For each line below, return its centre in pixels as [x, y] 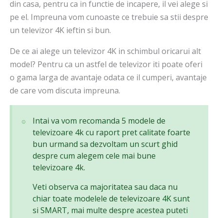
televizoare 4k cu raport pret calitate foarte [112, 133]
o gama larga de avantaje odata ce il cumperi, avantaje [108, 78]
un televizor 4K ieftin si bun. [60, 30]
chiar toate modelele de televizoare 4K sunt [111, 199]
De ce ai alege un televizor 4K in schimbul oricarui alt [105, 51]
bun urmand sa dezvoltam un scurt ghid [105, 144]
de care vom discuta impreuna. [65, 91]
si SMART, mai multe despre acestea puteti [110, 210]
